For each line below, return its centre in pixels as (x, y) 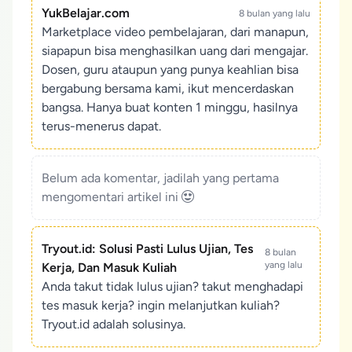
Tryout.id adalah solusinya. (114, 324)
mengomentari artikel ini (112, 197)
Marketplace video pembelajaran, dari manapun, (175, 32)
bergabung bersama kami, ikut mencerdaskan (168, 88)
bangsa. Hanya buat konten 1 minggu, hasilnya (170, 107)
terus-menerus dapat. (101, 126)
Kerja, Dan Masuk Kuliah (109, 268)
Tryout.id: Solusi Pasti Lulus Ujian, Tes (147, 249)
